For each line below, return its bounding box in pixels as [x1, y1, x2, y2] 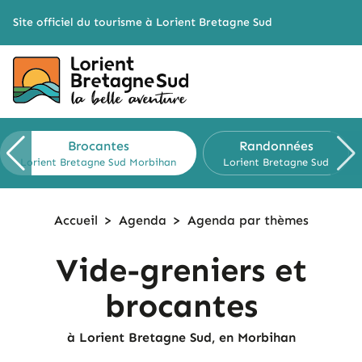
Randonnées [238, 138, 314, 154]
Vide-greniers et [55, 250, 307, 291]
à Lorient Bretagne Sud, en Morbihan [66, 330, 296, 346]
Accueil [53, 213, 98, 229]
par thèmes [238, 213, 309, 229]
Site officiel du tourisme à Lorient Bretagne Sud [13, 15, 272, 29]
